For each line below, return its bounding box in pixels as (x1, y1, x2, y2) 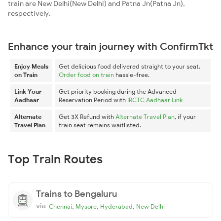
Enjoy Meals (14, 63, 48, 70)
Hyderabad (100, 203, 133, 210)
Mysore (75, 203, 97, 210)
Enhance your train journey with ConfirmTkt (8, 40, 213, 52)
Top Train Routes (8, 151, 103, 166)
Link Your (14, 88, 41, 95)
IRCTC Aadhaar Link (127, 96, 183, 104)
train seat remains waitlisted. (59, 121, 141, 129)
